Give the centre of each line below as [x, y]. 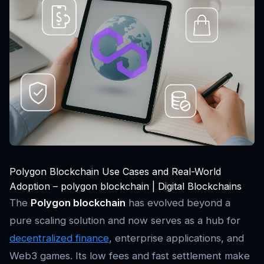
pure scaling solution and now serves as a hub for [125, 221]
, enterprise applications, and [176, 238]
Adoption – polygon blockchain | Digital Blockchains [126, 187]
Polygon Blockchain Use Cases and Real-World [115, 172]
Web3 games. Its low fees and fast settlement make [130, 256]
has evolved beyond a [178, 203]
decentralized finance [59, 238]
